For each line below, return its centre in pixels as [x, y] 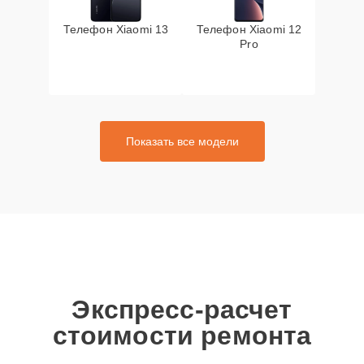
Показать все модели [182, 141]
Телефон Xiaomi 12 [249, 29]
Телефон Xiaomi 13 [116, 29]
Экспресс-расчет [182, 310]
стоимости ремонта [182, 336]
